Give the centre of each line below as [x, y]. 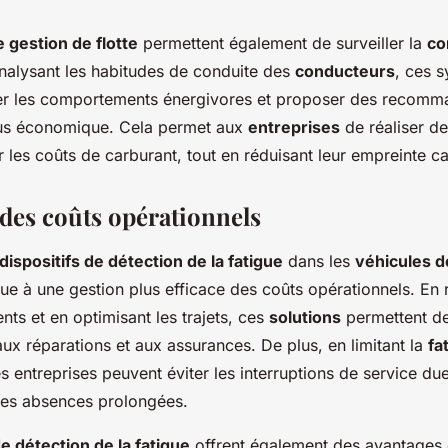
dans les [319, 261]
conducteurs [345, 71]
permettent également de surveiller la [282, 43]
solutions [305, 317]
